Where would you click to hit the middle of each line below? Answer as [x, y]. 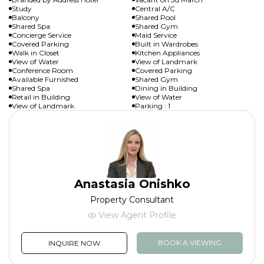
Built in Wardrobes [166, 44]
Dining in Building [166, 88]
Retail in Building [41, 97]
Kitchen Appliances [167, 52]
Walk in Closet [36, 52]
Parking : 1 [153, 105]
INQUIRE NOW [75, 243]
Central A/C [155, 8]
